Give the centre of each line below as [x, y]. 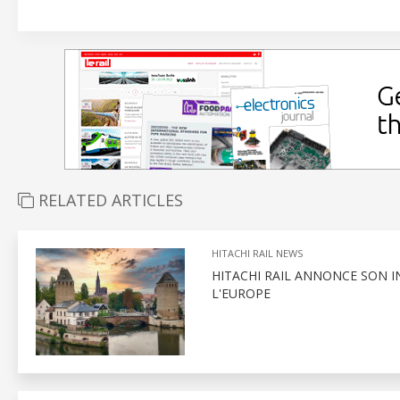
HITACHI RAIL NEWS [257, 253]
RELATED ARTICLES [108, 200]
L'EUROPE [241, 293]
